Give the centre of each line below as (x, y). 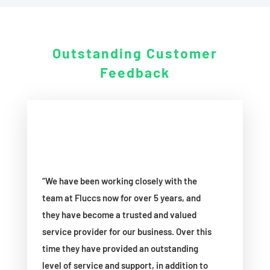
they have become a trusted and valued (119, 214)
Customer (182, 53)
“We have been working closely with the (119, 181)
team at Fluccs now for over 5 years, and (121, 197)
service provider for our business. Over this (127, 231)
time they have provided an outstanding (120, 248)
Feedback (135, 72)
